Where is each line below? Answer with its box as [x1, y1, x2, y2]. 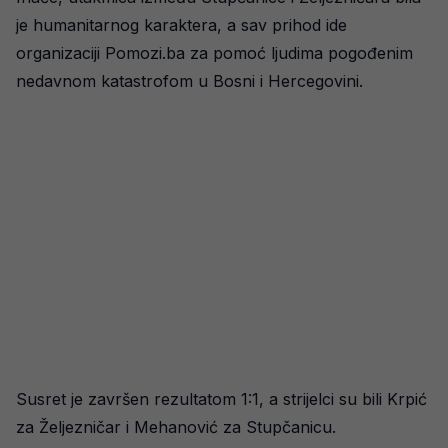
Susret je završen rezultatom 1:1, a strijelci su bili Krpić [16, 389, 427, 409]
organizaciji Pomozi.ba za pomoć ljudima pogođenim [16, 43, 413, 63]
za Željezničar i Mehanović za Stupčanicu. [16, 417, 336, 437]
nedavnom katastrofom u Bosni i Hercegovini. [16, 71, 363, 91]
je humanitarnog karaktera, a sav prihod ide [16, 15, 347, 35]
